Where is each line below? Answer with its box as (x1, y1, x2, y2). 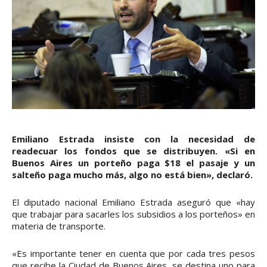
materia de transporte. (12, 220, 105, 232)
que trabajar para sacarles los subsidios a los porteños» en (12, 208, 255, 221)
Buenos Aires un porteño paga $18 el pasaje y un (12, 157, 255, 169)
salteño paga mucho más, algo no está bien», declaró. (12, 169, 253, 181)
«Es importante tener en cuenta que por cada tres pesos (12, 247, 255, 260)
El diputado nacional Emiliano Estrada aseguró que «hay (12, 196, 255, 209)
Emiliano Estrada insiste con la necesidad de (12, 133, 255, 145)
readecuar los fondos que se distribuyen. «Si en (12, 145, 255, 157)
